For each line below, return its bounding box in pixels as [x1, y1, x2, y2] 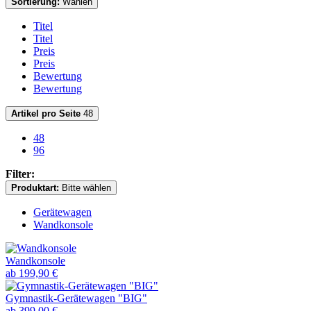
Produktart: [11, 183, 59, 194]
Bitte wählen [62, 183, 111, 194]
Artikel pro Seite [11, 108, 81, 119]
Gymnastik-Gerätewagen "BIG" [6, 292, 147, 305]
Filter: [6, 168, 35, 180]
